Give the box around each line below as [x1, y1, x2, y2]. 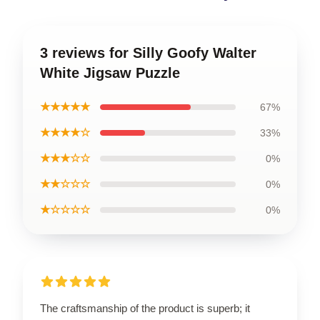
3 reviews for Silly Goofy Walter [40, 44, 256, 61]
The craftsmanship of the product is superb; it [40, 301, 250, 314]
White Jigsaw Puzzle [40, 64, 180, 81]
